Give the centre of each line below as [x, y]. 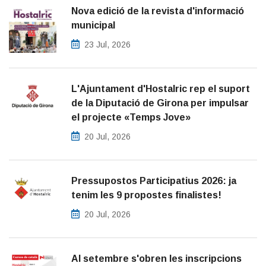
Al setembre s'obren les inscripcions [156, 259]
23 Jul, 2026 [107, 45]
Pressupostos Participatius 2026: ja [154, 181]
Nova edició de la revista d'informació [158, 11]
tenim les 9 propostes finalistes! [146, 195]
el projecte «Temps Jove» [131, 118]
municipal [93, 26]
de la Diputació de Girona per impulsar [160, 103]
